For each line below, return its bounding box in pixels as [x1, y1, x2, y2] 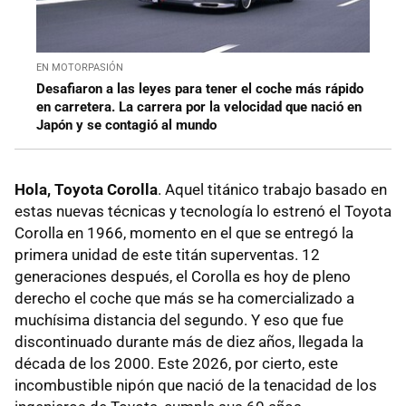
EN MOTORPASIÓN [36, 62, 123, 74]
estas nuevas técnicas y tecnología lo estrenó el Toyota [14, 202, 391, 221]
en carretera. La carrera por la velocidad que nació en [36, 99, 362, 116]
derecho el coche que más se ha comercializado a [14, 289, 354, 308]
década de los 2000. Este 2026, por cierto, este [14, 354, 338, 373]
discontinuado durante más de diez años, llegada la [14, 333, 363, 352]
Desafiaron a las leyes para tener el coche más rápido [36, 81, 363, 98]
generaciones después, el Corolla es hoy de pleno [14, 267, 351, 286]
